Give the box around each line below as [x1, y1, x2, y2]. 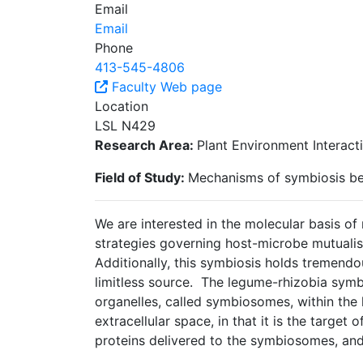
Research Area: [95, 136, 197, 153]
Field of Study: [95, 169, 188, 186]
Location [95, 97, 148, 114]
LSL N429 [95, 117, 156, 134]
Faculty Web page [108, 78, 222, 95]
